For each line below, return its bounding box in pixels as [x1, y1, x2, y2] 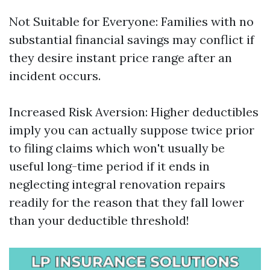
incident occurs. [9, 68, 101, 83]
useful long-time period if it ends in [9, 159, 210, 174]
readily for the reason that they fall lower [9, 195, 244, 210]
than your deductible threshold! [9, 213, 189, 228]
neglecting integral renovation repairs [9, 177, 225, 192]
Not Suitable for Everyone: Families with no [9, 14, 254, 29]
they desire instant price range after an [9, 50, 232, 65]
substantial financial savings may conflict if [9, 32, 254, 47]
